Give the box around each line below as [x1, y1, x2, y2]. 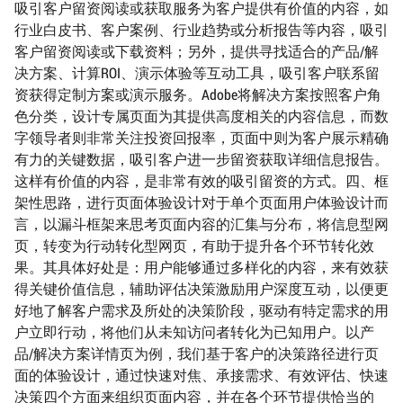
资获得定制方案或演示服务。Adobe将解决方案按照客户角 [14, 85, 381, 104]
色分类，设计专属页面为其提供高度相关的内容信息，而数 [14, 106, 389, 126]
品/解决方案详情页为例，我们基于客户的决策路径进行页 [14, 344, 379, 363]
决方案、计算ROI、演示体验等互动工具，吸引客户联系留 [14, 63, 380, 83]
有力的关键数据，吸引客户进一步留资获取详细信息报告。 [14, 149, 389, 169]
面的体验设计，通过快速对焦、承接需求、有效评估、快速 [14, 365, 389, 385]
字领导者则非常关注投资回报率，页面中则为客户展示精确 [14, 128, 389, 148]
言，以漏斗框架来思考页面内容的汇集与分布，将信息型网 [14, 214, 389, 234]
